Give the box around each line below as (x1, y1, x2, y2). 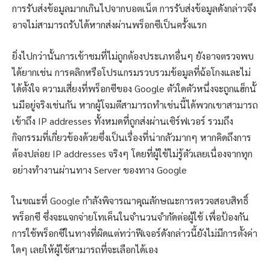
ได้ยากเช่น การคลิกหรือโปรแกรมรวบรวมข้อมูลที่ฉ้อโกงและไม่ (12, 65, 251, 78)
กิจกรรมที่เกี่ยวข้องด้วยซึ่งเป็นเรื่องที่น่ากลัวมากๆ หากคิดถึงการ (12, 130, 251, 143)
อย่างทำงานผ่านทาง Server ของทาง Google (12, 163, 187, 176)
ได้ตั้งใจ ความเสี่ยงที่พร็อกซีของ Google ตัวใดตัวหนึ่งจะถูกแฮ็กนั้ (12, 81, 256, 95)
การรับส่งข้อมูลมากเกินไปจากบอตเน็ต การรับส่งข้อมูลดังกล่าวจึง (12, 2, 256, 15)
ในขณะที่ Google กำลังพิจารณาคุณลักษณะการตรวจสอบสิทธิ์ (12, 194, 248, 207)
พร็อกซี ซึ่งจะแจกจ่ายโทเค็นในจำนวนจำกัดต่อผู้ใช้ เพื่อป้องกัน (12, 210, 249, 224)
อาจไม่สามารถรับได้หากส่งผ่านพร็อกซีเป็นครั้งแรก (12, 18, 207, 31)
